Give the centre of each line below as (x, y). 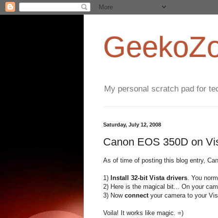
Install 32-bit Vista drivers (148, 178)
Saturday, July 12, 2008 (132, 125)
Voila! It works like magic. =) (143, 213)
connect (137, 196)
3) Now (114, 196)
